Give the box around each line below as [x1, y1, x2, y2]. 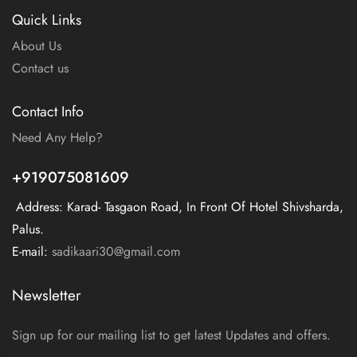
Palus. [12, 219, 44, 238]
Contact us [12, 59, 69, 77]
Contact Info [12, 101, 84, 122]
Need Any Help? [12, 128, 103, 147]
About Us [12, 37, 61, 55]
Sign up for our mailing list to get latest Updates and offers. [12, 325, 331, 344]
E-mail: [12, 241, 48, 261]
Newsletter [12, 284, 81, 306]
